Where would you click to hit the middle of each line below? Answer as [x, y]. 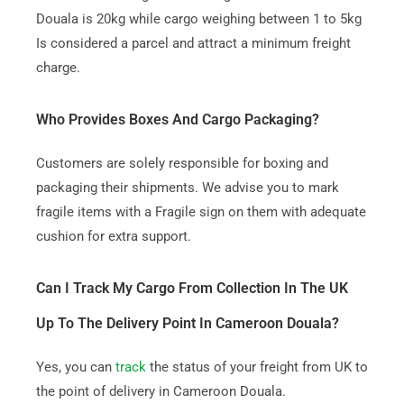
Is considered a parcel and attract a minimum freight [193, 43]
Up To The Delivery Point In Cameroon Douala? [187, 323]
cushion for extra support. [113, 236]
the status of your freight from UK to [257, 367]
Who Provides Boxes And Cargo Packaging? [177, 119]
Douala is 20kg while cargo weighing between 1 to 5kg [198, 19]
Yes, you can [75, 367]
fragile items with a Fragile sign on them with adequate [201, 212]
